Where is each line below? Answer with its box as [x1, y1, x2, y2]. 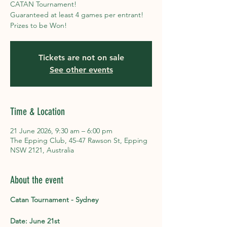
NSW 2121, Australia [10, 145, 74, 155]
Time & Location [10, 105, 65, 118]
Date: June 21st [10, 216, 60, 225]
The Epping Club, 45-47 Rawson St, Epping [10, 136, 147, 145]
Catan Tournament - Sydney [10, 195, 98, 204]
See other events [49, 65, 113, 74]
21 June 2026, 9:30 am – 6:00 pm [10, 126, 112, 135]
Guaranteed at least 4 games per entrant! [10, 10, 143, 19]
